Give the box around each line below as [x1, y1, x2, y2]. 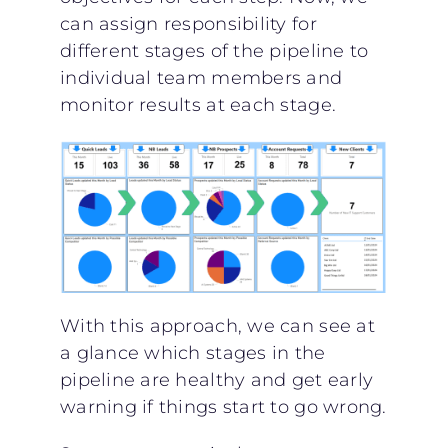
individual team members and [59, 67, 343, 90]
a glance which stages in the [59, 342, 326, 365]
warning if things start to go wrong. [59, 396, 387, 419]
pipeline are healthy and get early [59, 369, 374, 392]
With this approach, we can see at [59, 315, 375, 338]
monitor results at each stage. [59, 94, 337, 117]
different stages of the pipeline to [59, 40, 369, 63]
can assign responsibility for [59, 13, 317, 36]
